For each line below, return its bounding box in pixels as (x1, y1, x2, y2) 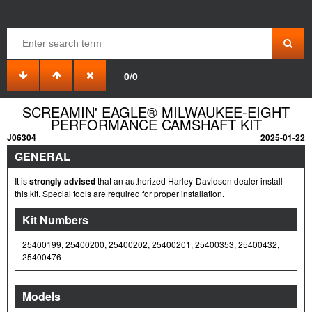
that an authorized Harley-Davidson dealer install (95, 174, 283, 187)
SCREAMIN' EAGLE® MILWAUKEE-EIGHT (22, 101, 290, 122)
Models (22, 288, 61, 304)
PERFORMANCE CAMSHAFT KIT (50, 114, 262, 134)
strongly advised (29, 174, 95, 187)
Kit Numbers (22, 211, 88, 228)
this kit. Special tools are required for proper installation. (15, 187, 224, 199)
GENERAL (15, 148, 70, 164)
